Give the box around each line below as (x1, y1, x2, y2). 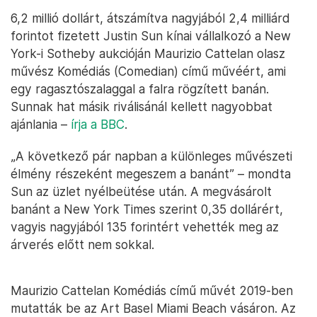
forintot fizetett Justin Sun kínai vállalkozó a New (11, 28, 291, 44)
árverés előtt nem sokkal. (11, 237, 154, 253)
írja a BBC (71, 117, 125, 132)
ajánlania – (11, 117, 71, 132)
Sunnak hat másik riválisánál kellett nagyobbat (11, 99, 272, 115)
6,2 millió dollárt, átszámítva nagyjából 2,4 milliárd (11, 11, 290, 26)
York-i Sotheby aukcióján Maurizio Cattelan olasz (11, 46, 285, 62)
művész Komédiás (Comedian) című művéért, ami (11, 64, 286, 79)
